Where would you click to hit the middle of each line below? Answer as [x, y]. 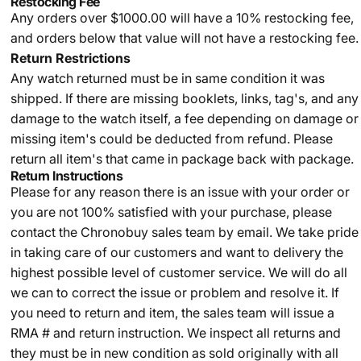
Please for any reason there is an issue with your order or [180, 192]
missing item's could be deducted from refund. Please [171, 139]
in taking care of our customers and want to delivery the [176, 252]
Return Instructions [66, 176]
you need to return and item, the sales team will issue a [172, 313]
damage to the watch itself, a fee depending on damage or [184, 118]
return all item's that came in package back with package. [182, 159]
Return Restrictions [70, 58]
